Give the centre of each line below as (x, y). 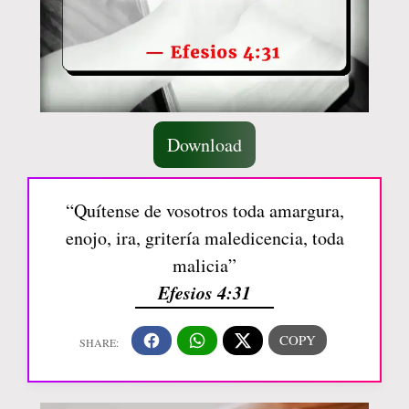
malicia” (204, 265)
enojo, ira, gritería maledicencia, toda (204, 238)
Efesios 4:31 (204, 292)
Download (204, 145)
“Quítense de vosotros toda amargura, (204, 210)
